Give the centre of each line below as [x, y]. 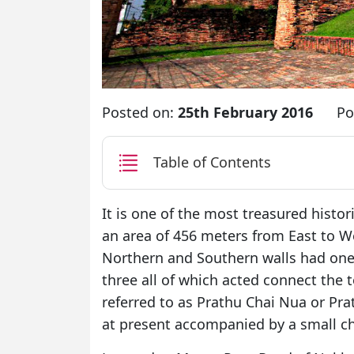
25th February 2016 [245, 112]
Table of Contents [212, 162]
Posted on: [140, 112]
